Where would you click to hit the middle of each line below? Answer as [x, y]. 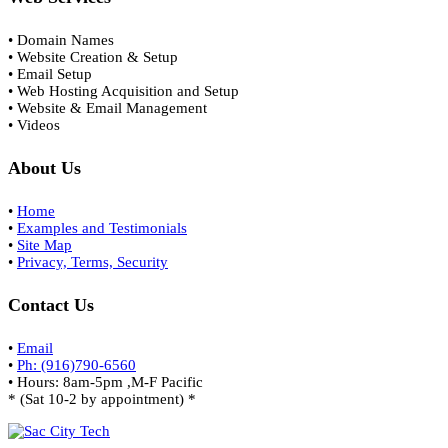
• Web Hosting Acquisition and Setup [123, 90]
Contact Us [51, 304]
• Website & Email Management [107, 107]
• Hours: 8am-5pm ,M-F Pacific [105, 381]
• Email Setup [50, 73]
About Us [44, 167]
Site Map [44, 244]
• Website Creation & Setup [93, 56]
